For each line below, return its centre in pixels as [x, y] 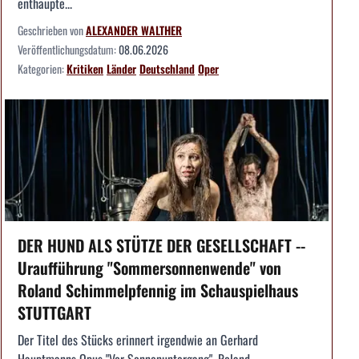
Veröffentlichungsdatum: [68, 49]
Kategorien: [42, 68]
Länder [121, 68]
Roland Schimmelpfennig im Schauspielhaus [158, 290]
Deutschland [167, 68]
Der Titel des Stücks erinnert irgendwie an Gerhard [138, 339]
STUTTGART [54, 312]
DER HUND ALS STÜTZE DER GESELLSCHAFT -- [161, 245]
